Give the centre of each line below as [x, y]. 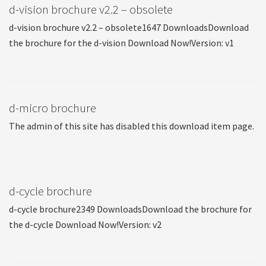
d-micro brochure [53, 108]
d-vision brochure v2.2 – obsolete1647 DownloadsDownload [129, 27]
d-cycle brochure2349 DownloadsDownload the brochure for [130, 209]
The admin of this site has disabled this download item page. [132, 126]
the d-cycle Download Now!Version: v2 [85, 224]
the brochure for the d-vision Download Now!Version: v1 [121, 43]
